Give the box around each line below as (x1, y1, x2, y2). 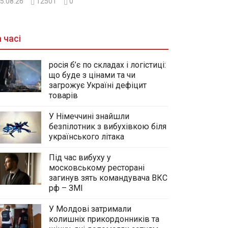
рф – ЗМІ (49, 183, 83, 193)
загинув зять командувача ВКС (49, 173, 167, 183)
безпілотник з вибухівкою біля (49, 121, 166, 131)
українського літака (49, 131, 124, 141)
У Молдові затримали (49, 204, 131, 214)
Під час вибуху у (49, 152, 111, 162)
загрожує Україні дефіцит (49, 80, 147, 90)
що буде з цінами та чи (49, 70, 135, 80)
